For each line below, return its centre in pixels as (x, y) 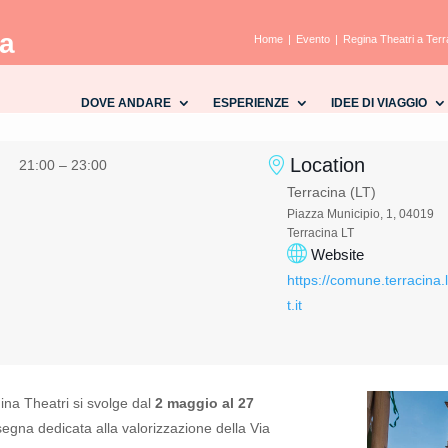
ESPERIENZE (250, 102)
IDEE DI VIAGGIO (378, 102)
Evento (312, 38)
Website (337, 254)
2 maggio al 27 (203, 403)
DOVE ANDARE (125, 102)
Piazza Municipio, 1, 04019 (360, 213)
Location (327, 164)
